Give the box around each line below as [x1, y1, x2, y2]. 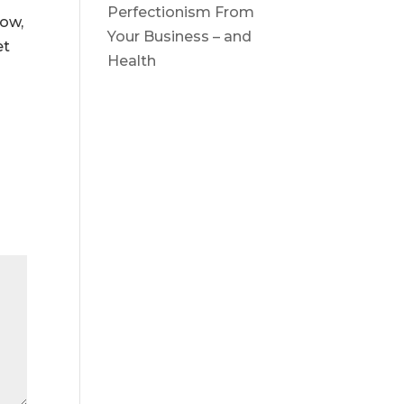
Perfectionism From [107, 4, 255, 21]
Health [107, 52, 157, 69]
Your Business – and [107, 28, 252, 45]
